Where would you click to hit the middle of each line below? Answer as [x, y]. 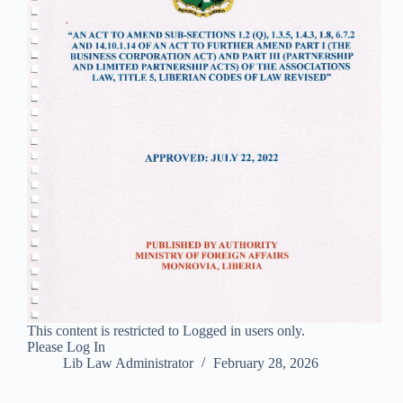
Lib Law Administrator [128, 363]
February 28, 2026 [266, 363]
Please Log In [66, 347]
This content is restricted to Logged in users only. [166, 331]
